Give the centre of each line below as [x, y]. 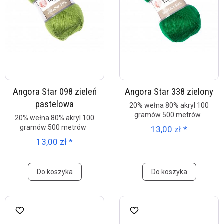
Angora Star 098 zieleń [55, 92]
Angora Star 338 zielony [169, 92]
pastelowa [55, 104]
